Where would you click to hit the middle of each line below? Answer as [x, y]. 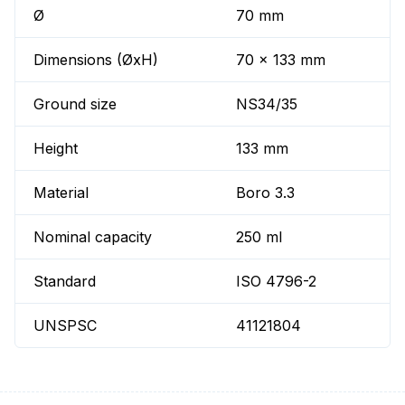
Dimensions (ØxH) [96, 60]
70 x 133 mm [281, 60]
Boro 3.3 [266, 193]
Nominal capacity [93, 237]
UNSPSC [65, 326]
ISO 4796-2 [277, 282]
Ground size [75, 104]
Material [61, 193]
